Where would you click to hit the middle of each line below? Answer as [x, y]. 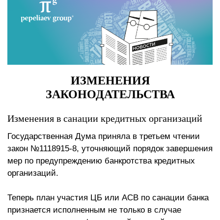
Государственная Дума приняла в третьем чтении [104, 137]
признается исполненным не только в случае [94, 210]
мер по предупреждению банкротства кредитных [101, 161]
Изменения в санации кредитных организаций [106, 119]
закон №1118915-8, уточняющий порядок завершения [110, 149]
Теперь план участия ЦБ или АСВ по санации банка [108, 198]
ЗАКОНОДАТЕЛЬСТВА [110, 95]
